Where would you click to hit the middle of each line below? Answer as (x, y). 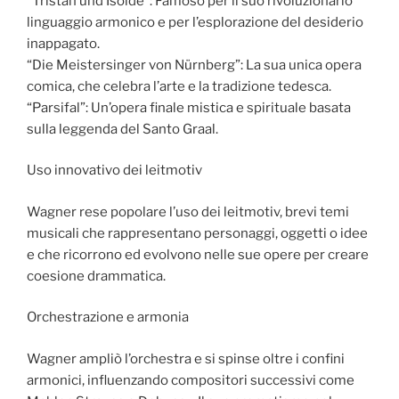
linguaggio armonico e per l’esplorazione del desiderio (195, 22)
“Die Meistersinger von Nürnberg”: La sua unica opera (194, 65)
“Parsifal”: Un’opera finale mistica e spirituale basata (189, 107)
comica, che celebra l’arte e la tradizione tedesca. (179, 86)
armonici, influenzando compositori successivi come (191, 380)
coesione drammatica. (96, 276)
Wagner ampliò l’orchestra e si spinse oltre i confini (186, 358)
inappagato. (63, 43)
